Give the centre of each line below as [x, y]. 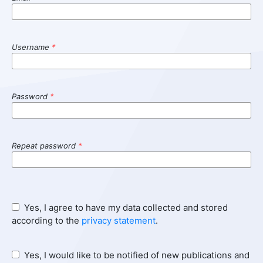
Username [31, 47]
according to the [46, 220]
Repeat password [45, 145]
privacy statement [118, 220]
